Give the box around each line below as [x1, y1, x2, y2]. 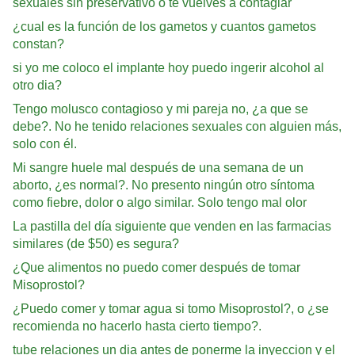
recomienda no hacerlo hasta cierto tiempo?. [13, 319, 261, 333]
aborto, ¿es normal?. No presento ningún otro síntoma [13, 177, 315, 192]
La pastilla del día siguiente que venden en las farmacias [13, 219, 331, 233]
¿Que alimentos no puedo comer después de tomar [13, 260, 300, 274]
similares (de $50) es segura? [13, 236, 179, 250]
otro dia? [13, 78, 62, 92]
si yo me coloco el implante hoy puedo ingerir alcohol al [13, 60, 324, 74]
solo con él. [13, 136, 77, 151]
